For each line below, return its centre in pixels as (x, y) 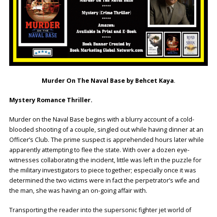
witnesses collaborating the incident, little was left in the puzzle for (105, 160)
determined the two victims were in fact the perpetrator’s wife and (104, 180)
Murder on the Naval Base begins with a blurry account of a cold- (101, 119)
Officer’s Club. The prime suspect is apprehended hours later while (106, 139)
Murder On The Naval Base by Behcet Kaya (108, 80)
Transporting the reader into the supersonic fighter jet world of (100, 210)
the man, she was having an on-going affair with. (78, 190)
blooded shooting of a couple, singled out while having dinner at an (106, 129)
